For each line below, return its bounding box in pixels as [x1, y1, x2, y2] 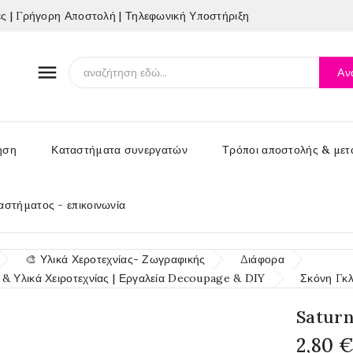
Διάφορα [240, 252, 284, 266]
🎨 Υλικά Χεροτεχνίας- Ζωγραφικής [25, 252, 206, 266]
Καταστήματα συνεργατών [51, 143, 188, 157]
